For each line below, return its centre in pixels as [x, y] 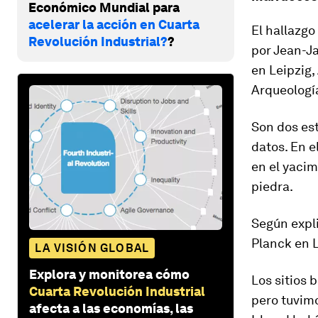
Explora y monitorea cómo [109, 274]
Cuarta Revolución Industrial [117, 291]
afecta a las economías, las [111, 308]
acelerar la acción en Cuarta [114, 24]
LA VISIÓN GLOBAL [92, 248]
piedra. [272, 186]
